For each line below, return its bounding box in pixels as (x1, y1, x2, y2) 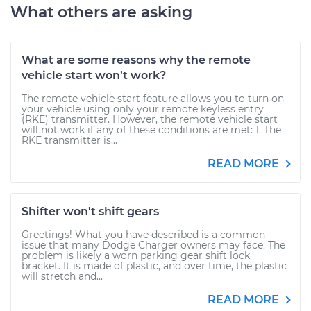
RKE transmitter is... (22, 134, 117, 146)
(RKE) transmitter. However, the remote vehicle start (22, 113, 278, 126)
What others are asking (10, 3, 192, 22)
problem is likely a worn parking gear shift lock (22, 249, 250, 262)
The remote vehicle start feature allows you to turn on (22, 92, 284, 105)
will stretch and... (22, 270, 103, 283)
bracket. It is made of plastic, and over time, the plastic (22, 260, 287, 272)
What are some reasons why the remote (22, 53, 251, 67)
